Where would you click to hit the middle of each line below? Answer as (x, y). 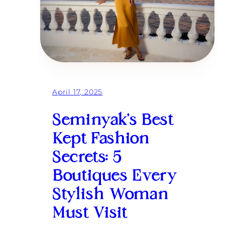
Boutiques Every (115, 177)
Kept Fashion (101, 140)
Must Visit (90, 214)
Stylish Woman (110, 196)
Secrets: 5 (87, 158)
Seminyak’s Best (113, 121)
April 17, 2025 (78, 92)
